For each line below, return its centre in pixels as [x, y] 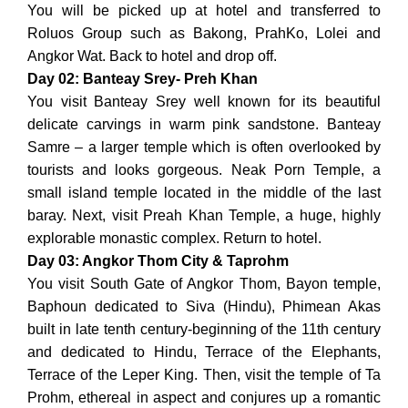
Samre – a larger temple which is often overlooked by [204, 147]
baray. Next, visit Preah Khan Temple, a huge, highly [204, 215]
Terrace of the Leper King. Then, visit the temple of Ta [204, 374]
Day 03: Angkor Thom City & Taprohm [158, 260]
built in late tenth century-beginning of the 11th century [204, 329]
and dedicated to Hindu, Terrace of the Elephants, [204, 352]
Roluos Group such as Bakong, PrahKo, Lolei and [204, 33]
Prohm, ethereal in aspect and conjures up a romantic [204, 397]
